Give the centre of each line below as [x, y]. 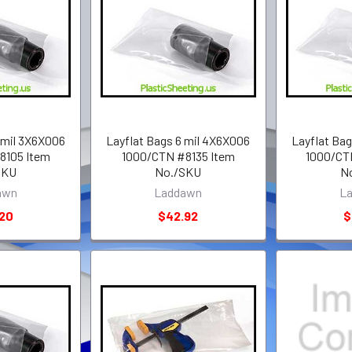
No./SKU [178, 171]
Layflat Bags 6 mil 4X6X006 [178, 140]
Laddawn [178, 192]
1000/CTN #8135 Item [178, 156]
